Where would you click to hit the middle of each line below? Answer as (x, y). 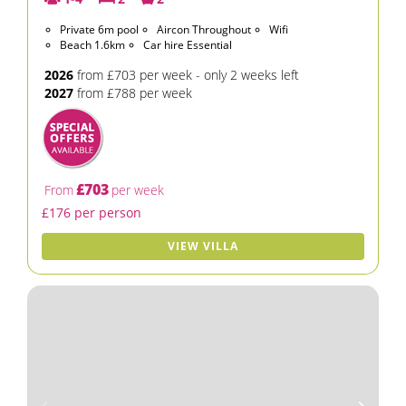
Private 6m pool (99, 29)
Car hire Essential (188, 45)
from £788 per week (133, 93)
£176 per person (92, 213)
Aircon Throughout (204, 29)
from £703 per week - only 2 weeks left (186, 75)
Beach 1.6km (92, 45)
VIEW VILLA (203, 246)
